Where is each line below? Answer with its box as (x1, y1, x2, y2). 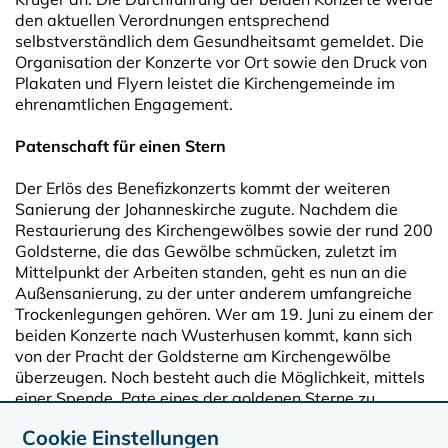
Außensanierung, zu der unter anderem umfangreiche (15, 282, 412, 303)
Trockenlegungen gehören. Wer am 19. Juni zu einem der (15, 303, 433, 324)
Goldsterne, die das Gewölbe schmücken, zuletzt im (15, 240, 397, 261)
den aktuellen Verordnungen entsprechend (15, 9, 330, 30)
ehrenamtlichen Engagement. (15, 93, 233, 114)
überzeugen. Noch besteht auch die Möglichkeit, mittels (15, 366, 425, 387)
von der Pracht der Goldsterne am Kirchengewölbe (15, 345, 391, 366)
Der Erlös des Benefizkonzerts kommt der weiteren (15, 177, 390, 198)
